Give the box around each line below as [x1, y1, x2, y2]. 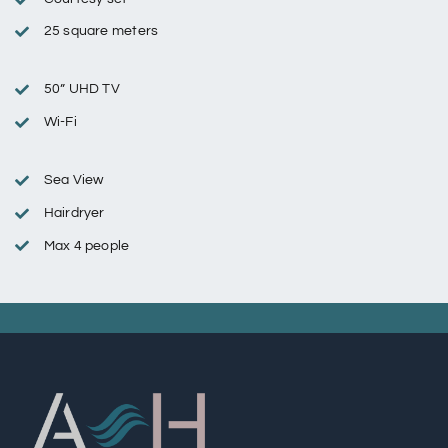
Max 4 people [43, 238, 130, 253]
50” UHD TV [43, 82, 120, 97]
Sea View [43, 172, 104, 187]
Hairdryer [43, 205, 105, 220]
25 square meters [43, 24, 159, 39]
